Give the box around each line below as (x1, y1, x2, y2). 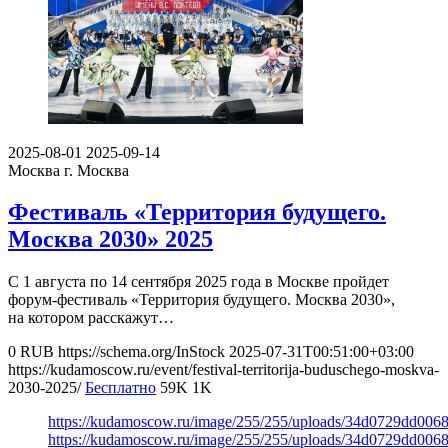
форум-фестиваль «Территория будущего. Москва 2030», (8, 291, 395, 309)
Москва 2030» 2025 (8, 226, 213, 253)
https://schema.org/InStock (58, 343, 225, 361)
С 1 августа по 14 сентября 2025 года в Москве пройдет (8, 273, 389, 291)
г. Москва (64, 161, 129, 179)
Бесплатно (85, 379, 156, 397)
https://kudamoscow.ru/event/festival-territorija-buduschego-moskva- (8, 361, 439, 379)
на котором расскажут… (8, 309, 174, 327)
